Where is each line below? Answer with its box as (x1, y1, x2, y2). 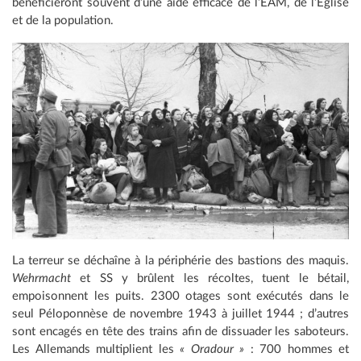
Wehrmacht (12, 272, 71, 285)
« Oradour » (180, 343, 244, 356)
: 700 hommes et (244, 343, 349, 356)
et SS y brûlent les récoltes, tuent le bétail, (71, 272, 349, 285)
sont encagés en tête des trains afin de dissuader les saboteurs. (12, 326, 349, 338)
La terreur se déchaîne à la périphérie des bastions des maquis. (12, 255, 349, 268)
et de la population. (12, 15, 114, 27)
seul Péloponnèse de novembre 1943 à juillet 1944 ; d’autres (12, 308, 349, 321)
